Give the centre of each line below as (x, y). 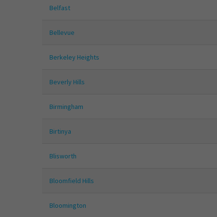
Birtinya (60, 132)
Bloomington (68, 206)
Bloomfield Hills (72, 181)
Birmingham (66, 107)
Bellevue (62, 33)
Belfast (60, 8)
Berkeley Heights (74, 57)
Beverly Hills (67, 82)
